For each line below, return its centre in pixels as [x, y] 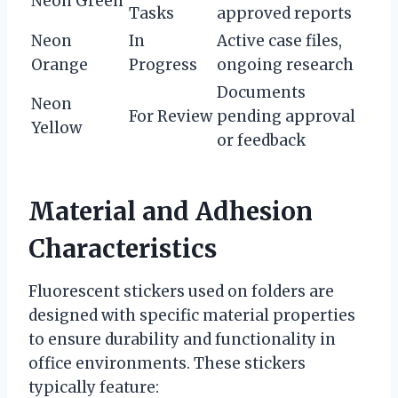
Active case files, [279, 40]
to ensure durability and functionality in [182, 339]
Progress [163, 64]
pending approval [286, 116]
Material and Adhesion [171, 211]
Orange [60, 64]
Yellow [56, 127]
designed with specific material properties [192, 315]
